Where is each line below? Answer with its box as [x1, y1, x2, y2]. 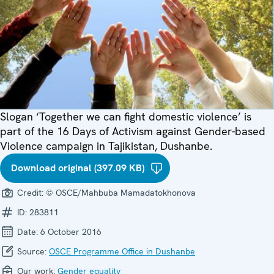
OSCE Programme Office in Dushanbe [49, 246, 195, 257]
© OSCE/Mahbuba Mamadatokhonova [46, 187, 196, 199]
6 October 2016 [40, 226, 102, 238]
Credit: [15, 187, 46, 199]
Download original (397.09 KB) [11, 161, 144, 175]
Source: [15, 246, 49, 257]
